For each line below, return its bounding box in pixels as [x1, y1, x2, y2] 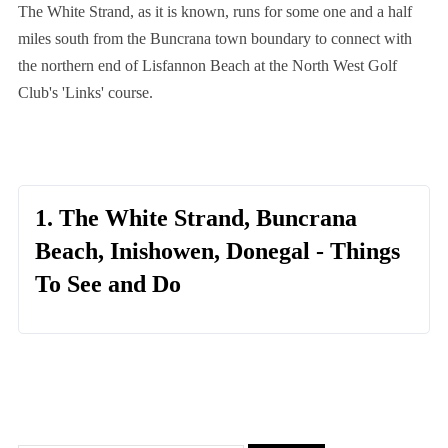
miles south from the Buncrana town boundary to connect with [17, 30, 412, 48]
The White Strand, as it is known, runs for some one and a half [17, 3, 412, 21]
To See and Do [34, 271, 181, 298]
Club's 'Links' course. [17, 84, 153, 102]
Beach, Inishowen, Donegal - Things [34, 238, 400, 265]
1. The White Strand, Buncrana [34, 205, 357, 232]
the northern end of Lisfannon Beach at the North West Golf [17, 57, 397, 75]
